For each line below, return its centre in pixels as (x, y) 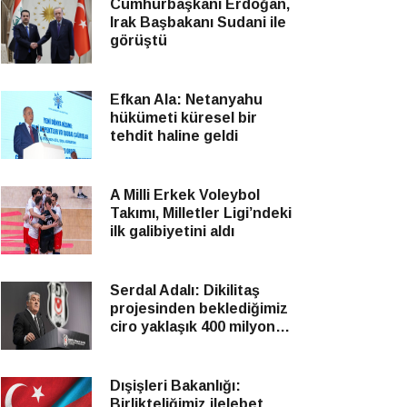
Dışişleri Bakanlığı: (175, 386)
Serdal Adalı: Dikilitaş (185, 290)
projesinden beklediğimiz (199, 308)
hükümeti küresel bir (184, 118)
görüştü (139, 40)
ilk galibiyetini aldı (172, 231)
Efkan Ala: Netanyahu (186, 99)
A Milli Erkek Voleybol (185, 195)
